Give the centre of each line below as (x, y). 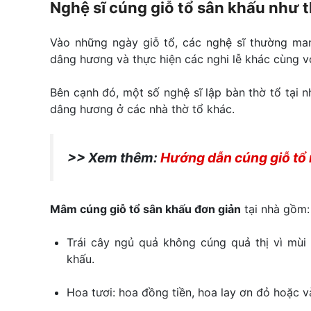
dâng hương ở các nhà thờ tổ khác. (142, 109)
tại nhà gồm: (275, 209)
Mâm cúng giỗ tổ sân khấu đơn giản (145, 209)
